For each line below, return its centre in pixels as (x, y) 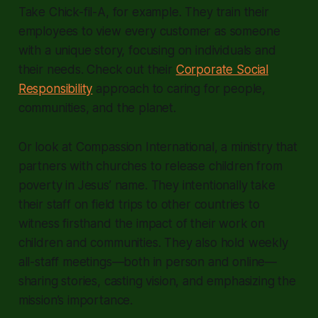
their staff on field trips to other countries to (139, 204)
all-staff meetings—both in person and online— (148, 262)
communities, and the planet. (97, 108)
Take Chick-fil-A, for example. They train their (143, 12)
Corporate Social (222, 69)
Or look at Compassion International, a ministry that (158, 147)
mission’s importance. (76, 300)
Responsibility (55, 88)
